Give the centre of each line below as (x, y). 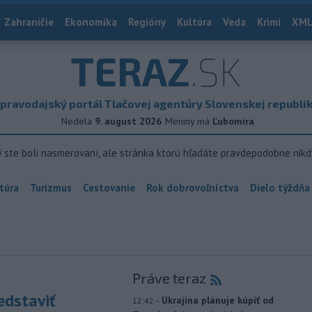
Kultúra (194, 22)
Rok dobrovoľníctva (193, 188)
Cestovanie (109, 188)
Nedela (77, 121)
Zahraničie (29, 22)
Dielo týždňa (280, 188)
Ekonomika (91, 22)
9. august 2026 (128, 121)
